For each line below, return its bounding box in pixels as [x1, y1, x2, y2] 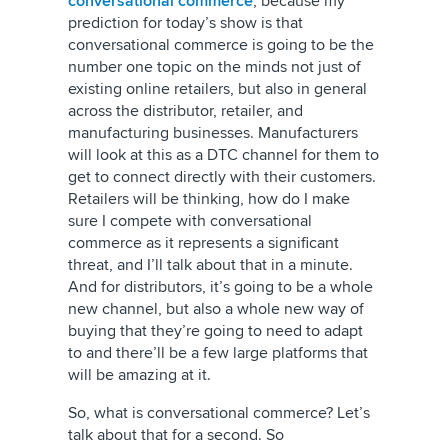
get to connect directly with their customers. [68, 167, 376, 187]
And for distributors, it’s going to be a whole [68, 277, 373, 297]
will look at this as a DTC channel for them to [68, 145, 379, 165]
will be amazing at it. [68, 365, 211, 385]
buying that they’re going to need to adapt [68, 321, 363, 341]
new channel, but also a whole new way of [68, 299, 364, 319]
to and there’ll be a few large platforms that [68, 343, 368, 363]
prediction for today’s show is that [68, 13, 303, 33]
